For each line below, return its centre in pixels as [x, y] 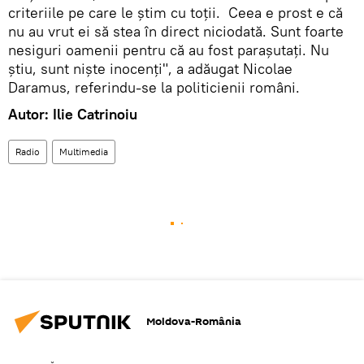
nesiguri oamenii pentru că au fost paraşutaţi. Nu [169, 50]
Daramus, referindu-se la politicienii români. [156, 87]
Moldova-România [194, 322]
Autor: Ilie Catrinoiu [73, 114]
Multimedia [84, 151]
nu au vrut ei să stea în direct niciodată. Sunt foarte [176, 31]
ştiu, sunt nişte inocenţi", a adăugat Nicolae [150, 68]
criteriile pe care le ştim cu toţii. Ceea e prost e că [175, 12]
